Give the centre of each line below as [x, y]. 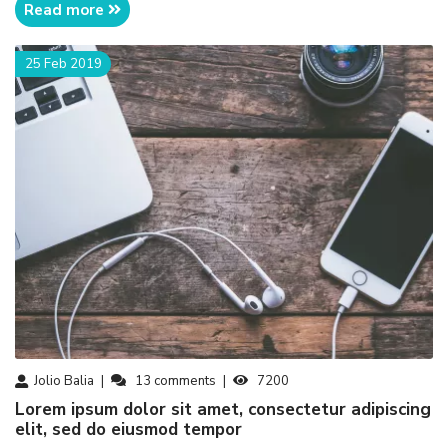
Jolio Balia [64, 380]
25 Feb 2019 [63, 63]
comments [184, 380]
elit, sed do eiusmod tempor [128, 430]
